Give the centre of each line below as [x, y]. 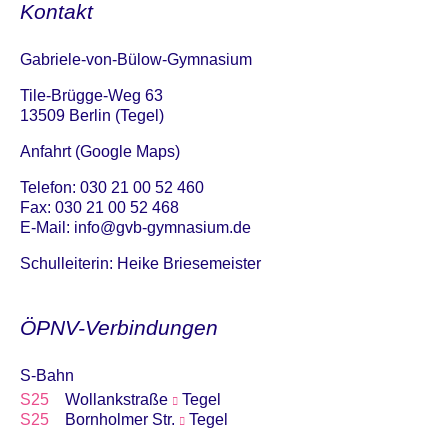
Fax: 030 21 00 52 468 [99, 207]
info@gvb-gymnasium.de [162, 227]
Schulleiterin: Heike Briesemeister [140, 263]
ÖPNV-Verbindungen [119, 327]
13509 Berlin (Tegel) [92, 115]
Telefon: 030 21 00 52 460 [112, 187]
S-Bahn [47, 376]
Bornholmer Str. [122, 420]
